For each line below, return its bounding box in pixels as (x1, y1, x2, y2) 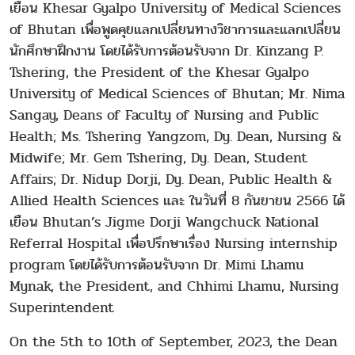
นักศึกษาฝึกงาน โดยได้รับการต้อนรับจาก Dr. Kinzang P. (10, 40, 323, 62)
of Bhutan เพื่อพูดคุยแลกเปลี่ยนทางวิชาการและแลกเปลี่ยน (10, 18, 341, 40)
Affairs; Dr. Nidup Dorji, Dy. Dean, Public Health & (10, 168, 332, 190)
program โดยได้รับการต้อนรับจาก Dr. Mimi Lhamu (10, 254, 304, 276)
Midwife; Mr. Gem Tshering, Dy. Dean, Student (10, 147, 307, 169)
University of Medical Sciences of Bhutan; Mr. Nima (10, 82, 345, 105)
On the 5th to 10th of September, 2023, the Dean (10, 330, 338, 353)
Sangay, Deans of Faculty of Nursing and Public (10, 104, 319, 126)
